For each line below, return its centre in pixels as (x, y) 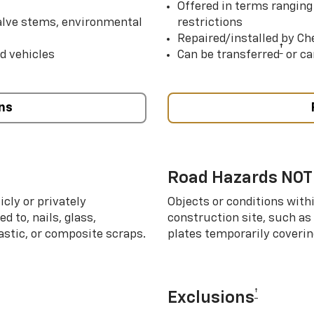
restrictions (210, 22)
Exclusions (211, 298)
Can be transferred (228, 55)
